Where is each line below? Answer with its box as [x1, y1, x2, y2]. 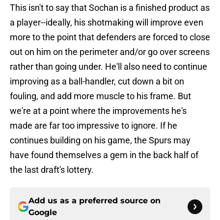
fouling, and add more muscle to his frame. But [10, 91, 191, 102]
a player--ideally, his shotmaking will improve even [10, 17, 203, 28]
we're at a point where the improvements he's [10, 106, 187, 116]
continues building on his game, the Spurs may [10, 135, 191, 146]
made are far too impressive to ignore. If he [10, 120, 177, 131]
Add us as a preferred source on [28, 196, 161, 206]
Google [28, 208, 57, 218]
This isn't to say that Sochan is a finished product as [10, 2, 210, 13]
